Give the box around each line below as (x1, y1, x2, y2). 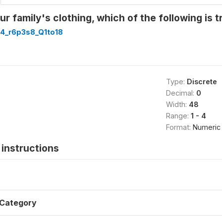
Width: (166, 100, 189, 109)
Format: (166, 122, 193, 131)
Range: (166, 111, 191, 120)
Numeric (192, 122, 221, 131)
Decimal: (166, 88, 196, 97)
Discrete (186, 77, 217, 86)
